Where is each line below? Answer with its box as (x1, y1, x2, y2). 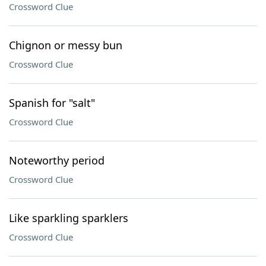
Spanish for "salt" (9, 96, 95, 110)
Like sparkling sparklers (9, 211, 128, 225)
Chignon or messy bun (9, 38, 122, 52)
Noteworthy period (9, 153, 104, 167)
